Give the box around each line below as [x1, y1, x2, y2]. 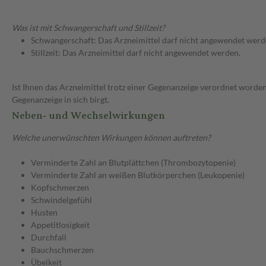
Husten [31, 207, 58, 218]
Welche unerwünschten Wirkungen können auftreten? [12, 132, 211, 143]
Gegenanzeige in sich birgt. [12, 94, 109, 105]
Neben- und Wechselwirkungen [12, 105, 165, 126]
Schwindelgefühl [31, 195, 92, 205]
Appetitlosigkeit [31, 220, 90, 230]
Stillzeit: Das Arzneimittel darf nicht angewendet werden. [31, 47, 240, 58]
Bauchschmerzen [31, 245, 94, 255]
